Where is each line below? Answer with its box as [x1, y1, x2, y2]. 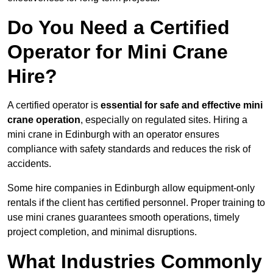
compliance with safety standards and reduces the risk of [7, 144, 250, 155]
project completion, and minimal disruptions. [7, 227, 197, 238]
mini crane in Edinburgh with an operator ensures [7, 129, 219, 140]
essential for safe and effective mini [101, 100, 263, 111]
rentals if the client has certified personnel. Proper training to [7, 197, 265, 208]
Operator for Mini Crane [7, 41, 228, 63]
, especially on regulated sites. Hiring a [80, 115, 247, 126]
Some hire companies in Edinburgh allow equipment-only [7, 183, 255, 194]
